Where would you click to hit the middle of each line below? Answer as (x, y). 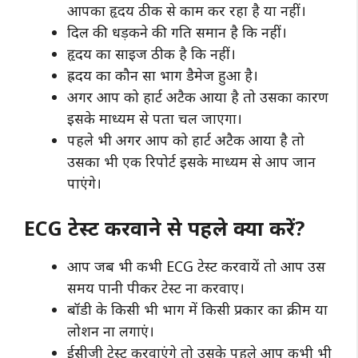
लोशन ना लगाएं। (113, 330)
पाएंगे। (86, 183)
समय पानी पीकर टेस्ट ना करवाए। (158, 287)
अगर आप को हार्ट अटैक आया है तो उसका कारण (198, 96)
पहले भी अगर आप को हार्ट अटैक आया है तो (186, 139)
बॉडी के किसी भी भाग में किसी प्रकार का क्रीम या (197, 309)
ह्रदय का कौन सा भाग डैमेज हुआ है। (165, 75)
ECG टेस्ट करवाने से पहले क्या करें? (164, 227)
